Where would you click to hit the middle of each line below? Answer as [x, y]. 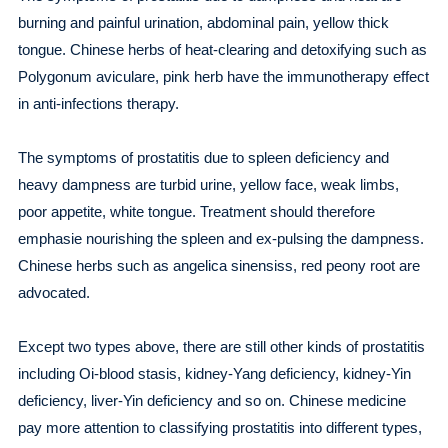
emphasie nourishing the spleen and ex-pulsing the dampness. [220, 238]
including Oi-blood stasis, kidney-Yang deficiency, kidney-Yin [214, 373]
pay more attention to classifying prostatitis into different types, [219, 427]
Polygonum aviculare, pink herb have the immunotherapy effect [223, 76]
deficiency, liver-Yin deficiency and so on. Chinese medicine [211, 400]
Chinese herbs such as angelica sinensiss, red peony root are [218, 265]
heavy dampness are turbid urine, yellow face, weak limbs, [208, 184]
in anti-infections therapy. [100, 103]
